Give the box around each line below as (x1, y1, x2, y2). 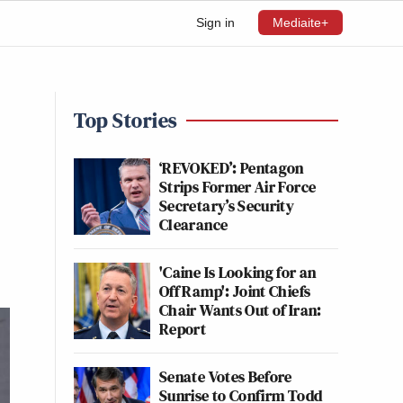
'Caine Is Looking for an (159, 261, 317, 283)
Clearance (159, 213, 228, 236)
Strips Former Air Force (159, 175, 317, 198)
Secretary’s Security (159, 194, 295, 217)
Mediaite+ (273, 15, 328, 30)
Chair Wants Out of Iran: (159, 299, 322, 321)
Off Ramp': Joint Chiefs (159, 280, 311, 302)
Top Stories (74, 105, 177, 135)
